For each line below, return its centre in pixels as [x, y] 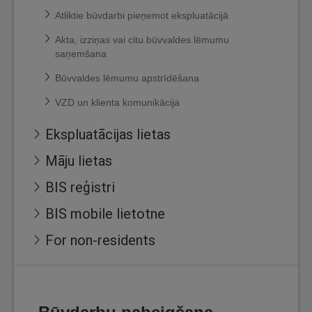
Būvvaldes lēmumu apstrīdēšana [127, 78]
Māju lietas [79, 161]
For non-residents [100, 240]
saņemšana [81, 54]
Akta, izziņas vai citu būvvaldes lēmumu [142, 40]
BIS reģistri [80, 187]
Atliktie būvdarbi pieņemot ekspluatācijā [142, 15]
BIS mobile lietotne [105, 213]
